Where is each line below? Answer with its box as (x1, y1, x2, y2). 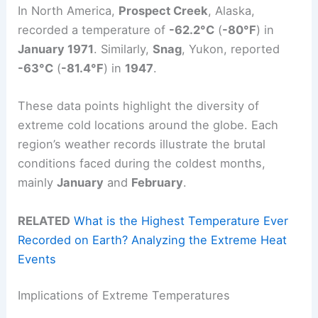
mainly (18, 175, 57, 190)
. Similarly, (94, 42, 153, 57)
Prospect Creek (119, 4, 209, 18)
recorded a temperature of (18, 23, 170, 38)
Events (18, 251, 57, 266)
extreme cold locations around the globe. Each (18, 118, 279, 133)
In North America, (18, 4, 119, 18)
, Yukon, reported (182, 42, 280, 57)
